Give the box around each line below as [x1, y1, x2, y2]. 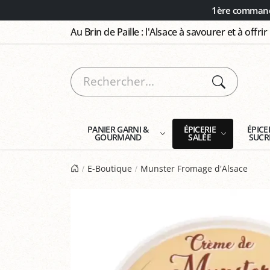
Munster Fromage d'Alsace [140, 162, 248, 174]
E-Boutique [87, 162, 133, 174]
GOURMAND [95, 131, 142, 143]
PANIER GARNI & [87, 124, 149, 135]
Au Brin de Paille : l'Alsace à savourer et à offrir [71, 25, 268, 39]
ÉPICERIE [183, 124, 216, 135]
